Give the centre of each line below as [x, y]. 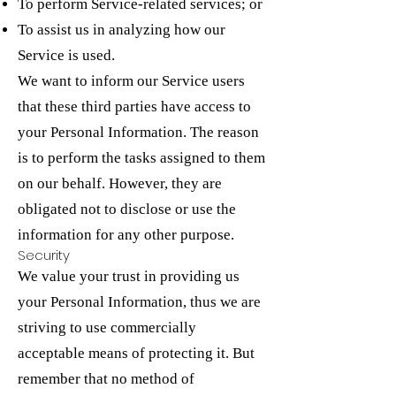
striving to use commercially [107, 327]
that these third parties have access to [134, 107]
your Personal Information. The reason [138, 132]
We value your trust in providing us [129, 276]
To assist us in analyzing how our [122, 30]
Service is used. [66, 55]
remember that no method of [106, 379]
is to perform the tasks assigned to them [141, 158]
